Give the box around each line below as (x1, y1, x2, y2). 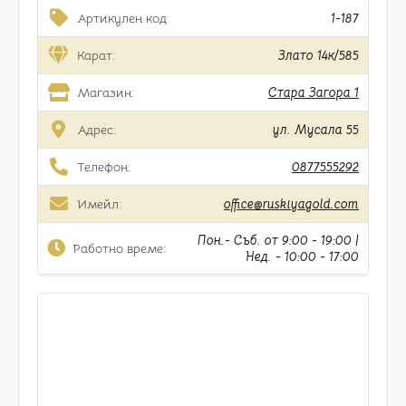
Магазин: (76, 84, 134, 101)
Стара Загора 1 (268, 84, 359, 101)
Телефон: (76, 159, 130, 175)
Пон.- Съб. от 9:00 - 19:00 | (198, 232, 359, 248)
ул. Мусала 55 (273, 121, 359, 138)
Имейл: (76, 196, 121, 212)
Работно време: (72, 240, 166, 256)
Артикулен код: (76, 10, 169, 26)
